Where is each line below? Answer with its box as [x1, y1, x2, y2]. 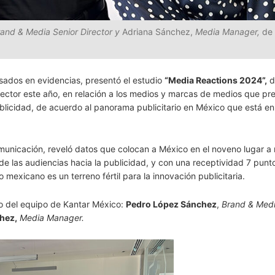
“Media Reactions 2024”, [165, 75, 267, 85]
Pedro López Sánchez [126, 199, 217, 209]
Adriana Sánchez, [122, 26, 195, 37]
